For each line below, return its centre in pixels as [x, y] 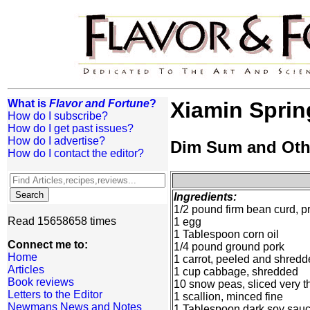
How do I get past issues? [71, 128]
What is [28, 103]
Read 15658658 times [62, 221]
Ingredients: [205, 197]
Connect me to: [48, 245]
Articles [26, 270]
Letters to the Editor [55, 294]
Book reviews [41, 282]
